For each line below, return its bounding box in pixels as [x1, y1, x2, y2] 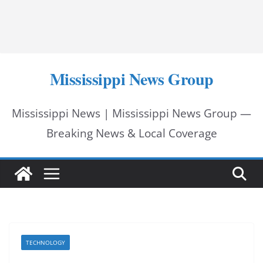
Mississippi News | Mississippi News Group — [12, 106, 251, 121]
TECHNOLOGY [26, 238, 65, 247]
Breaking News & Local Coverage [46, 126, 217, 141]
